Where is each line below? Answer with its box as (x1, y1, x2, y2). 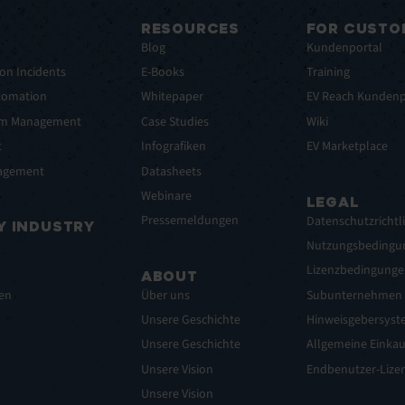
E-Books (140, 63, 184, 82)
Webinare (140, 186, 192, 205)
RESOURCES (140, 20, 240, 37)
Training (306, 63, 350, 82)
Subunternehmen (306, 286, 402, 305)
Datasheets (140, 162, 202, 181)
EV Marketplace (306, 137, 388, 156)
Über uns (140, 286, 190, 305)
